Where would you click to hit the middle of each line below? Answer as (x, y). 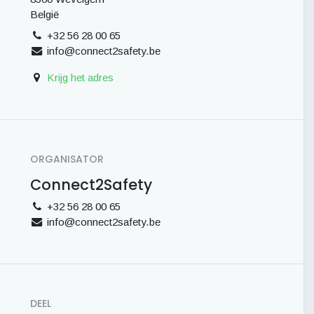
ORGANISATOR (67, 159)
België (45, 14)
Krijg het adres (80, 77)
